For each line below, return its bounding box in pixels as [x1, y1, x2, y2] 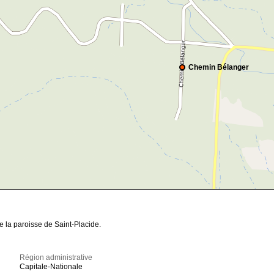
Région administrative [20, 253, 93, 262]
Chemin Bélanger [188, 63, 249, 72]
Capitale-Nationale [20, 262, 83, 272]
